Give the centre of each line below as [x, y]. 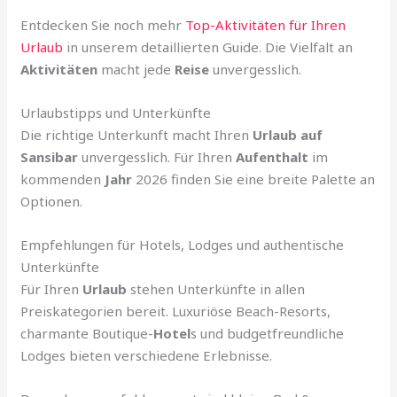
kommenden [63, 179]
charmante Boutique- [87, 333]
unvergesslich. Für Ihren [157, 156]
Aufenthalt [272, 156]
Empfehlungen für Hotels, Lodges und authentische [183, 244]
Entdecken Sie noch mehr [103, 24]
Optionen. [52, 201]
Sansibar [50, 156]
